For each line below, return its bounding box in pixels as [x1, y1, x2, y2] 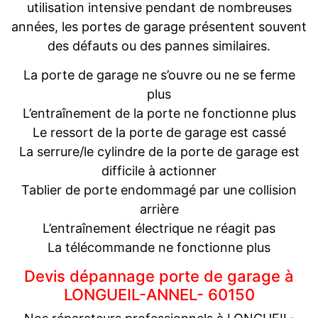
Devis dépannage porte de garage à [24, 266, 294, 285]
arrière [139, 201, 179, 216]
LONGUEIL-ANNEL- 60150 [63, 285, 255, 304]
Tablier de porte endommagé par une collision [21, 182, 297, 197]
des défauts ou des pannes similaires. [48, 38, 270, 53]
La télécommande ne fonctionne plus [48, 239, 270, 255]
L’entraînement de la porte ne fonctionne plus [22, 105, 296, 121]
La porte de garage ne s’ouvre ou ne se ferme [23, 67, 295, 82]
